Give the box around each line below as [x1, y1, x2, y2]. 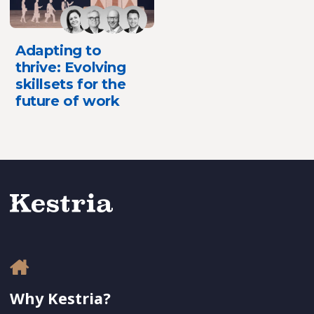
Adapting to [15, 41, 102, 59]
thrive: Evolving [15, 58, 126, 76]
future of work [15, 92, 120, 109]
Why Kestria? [10, 287, 111, 308]
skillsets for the [15, 75, 126, 93]
